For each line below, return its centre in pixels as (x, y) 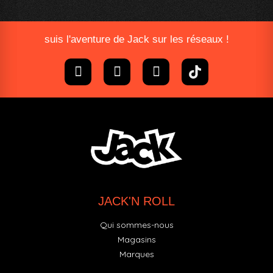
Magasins (136, 240)
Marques (136, 254)
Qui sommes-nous (136, 225)
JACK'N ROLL (136, 201)
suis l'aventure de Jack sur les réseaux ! (136, 39)
